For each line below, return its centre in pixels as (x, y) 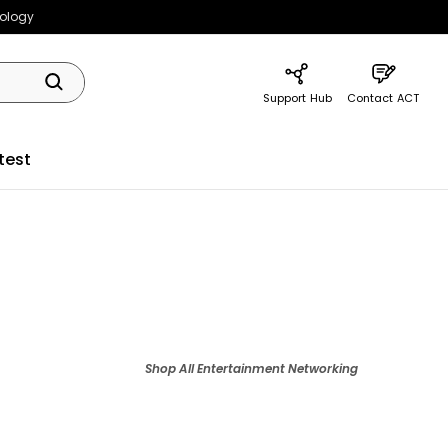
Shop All (170, 369)
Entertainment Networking (277, 369)
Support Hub (297, 97)
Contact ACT (382, 97)
